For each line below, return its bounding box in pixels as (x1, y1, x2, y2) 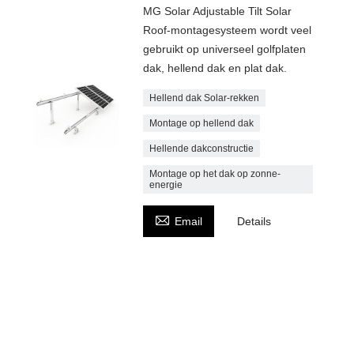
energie (149, 179, 183, 190)
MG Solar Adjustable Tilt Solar (143, 4, 292, 17)
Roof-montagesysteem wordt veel (143, 23, 312, 36)
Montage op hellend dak (149, 117, 254, 129)
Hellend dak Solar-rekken (149, 92, 260, 104)
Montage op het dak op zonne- (149, 168, 281, 179)
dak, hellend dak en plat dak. (143, 61, 288, 74)
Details (237, 214, 272, 228)
